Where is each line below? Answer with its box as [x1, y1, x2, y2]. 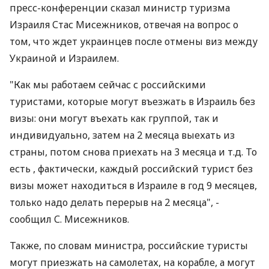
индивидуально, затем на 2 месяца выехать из [10, 128, 235, 142]
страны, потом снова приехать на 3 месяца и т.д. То [10, 145, 257, 159]
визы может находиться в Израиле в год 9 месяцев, [10, 179, 257, 192]
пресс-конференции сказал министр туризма [10, 1, 230, 14]
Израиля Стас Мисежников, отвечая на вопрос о [10, 18, 238, 31]
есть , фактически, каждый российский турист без [10, 162, 253, 175]
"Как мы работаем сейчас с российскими [10, 78, 206, 91]
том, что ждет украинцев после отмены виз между [10, 35, 258, 48]
